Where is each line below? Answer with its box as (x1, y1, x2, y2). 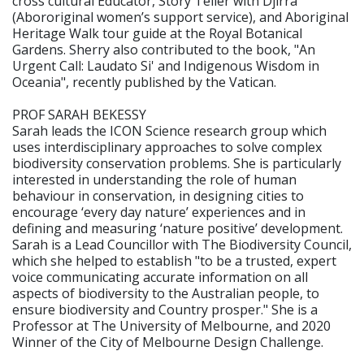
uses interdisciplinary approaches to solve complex (12, 137, 322, 156)
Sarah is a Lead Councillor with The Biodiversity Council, (12, 235, 352, 253)
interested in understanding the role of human (12, 170, 297, 188)
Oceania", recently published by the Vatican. (12, 72, 276, 91)
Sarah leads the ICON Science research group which (12, 121, 327, 140)
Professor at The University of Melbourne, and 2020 (12, 316, 331, 335)
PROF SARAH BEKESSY (12, 105, 146, 123)
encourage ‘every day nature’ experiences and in (12, 202, 305, 221)
